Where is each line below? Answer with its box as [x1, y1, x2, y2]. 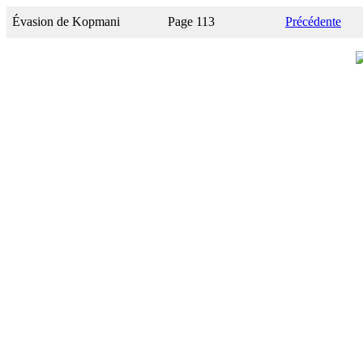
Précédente [285, 15, 341, 28]
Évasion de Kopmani [12, 15, 120, 28]
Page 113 [168, 15, 215, 28]
